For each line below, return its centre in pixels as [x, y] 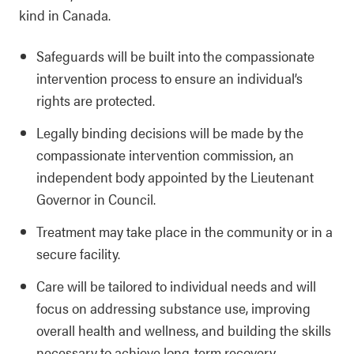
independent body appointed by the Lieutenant [175, 177]
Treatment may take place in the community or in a [185, 231]
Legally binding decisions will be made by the [170, 132]
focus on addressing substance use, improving [173, 308]
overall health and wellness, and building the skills [184, 330]
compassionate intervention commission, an [165, 154]
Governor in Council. [96, 199]
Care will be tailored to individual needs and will [176, 286]
